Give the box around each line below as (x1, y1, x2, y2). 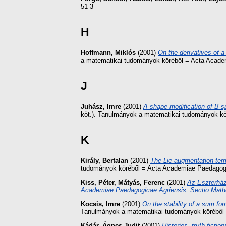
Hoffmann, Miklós (81, 49, 136, 57)
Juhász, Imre (81, 103, 121, 111)
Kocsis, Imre (81, 200, 120, 208)
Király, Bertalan (81, 157, 128, 165)
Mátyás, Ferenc (118, 179, 165, 187)
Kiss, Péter (81, 179, 114, 187)
